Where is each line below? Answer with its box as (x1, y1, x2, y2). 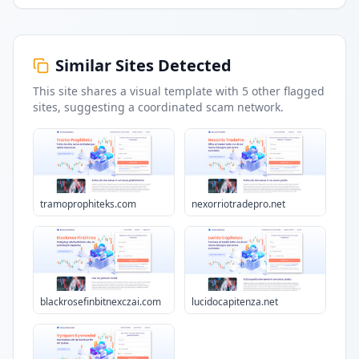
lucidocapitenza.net (192, 295, 278, 309)
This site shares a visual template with (33, 83, 242, 99)
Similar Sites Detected (55, 54, 232, 76)
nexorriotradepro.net (192, 197, 285, 211)
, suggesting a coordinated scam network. (58, 99, 284, 115)
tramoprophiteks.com (40, 197, 136, 211)
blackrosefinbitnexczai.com (40, 295, 161, 309)
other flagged (248, 83, 325, 99)
